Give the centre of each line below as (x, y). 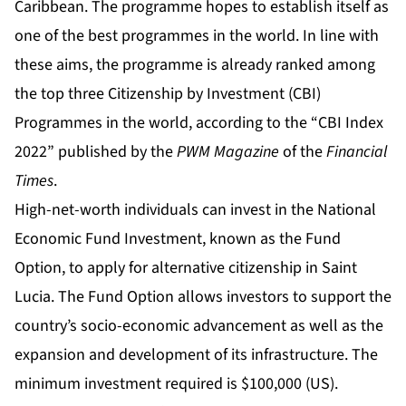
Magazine (246, 152)
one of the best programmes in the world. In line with (197, 36)
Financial (357, 152)
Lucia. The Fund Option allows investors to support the (203, 297)
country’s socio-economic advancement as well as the (199, 326)
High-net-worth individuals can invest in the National (195, 210)
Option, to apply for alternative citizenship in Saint (186, 268)
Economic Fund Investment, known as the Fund (178, 239)
